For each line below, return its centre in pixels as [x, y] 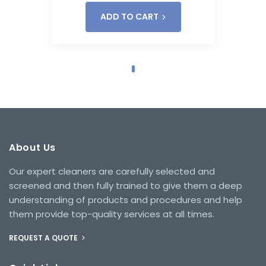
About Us [33, 147]
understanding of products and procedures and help [126, 199]
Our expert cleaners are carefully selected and [112, 171]
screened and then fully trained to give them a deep [126, 185]
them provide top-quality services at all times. [112, 214]
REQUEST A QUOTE [44, 237]
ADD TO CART [129, 16]
